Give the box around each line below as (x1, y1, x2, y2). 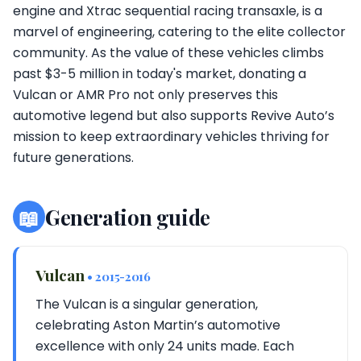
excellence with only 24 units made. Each (35, 337, 294, 355)
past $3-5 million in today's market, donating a (13, 64, 306, 83)
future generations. (13, 148, 134, 167)
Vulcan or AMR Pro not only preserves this (13, 85, 278, 104)
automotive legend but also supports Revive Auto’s (13, 106, 334, 125)
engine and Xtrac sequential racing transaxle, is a (13, 2, 322, 20)
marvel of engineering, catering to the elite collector (13, 23, 346, 41)
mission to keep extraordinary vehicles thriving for (13, 127, 330, 146)
